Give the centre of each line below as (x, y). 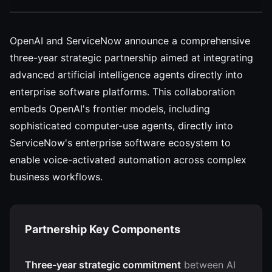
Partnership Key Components (103, 229)
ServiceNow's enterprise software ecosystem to (120, 143)
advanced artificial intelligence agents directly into (126, 75)
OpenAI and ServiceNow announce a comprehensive (130, 41)
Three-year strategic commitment (103, 265)
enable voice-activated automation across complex (128, 160)
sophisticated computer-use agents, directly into (121, 126)
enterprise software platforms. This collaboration (122, 92)
